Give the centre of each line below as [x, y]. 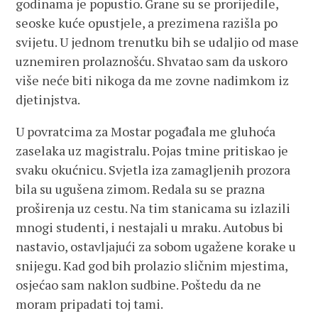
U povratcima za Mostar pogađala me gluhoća [146, 131]
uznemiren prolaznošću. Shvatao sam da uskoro [152, 61]
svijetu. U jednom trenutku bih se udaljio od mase [158, 42]
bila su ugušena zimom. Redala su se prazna [141, 189]
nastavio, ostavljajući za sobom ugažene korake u [156, 246]
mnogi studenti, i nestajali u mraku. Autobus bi [150, 227]
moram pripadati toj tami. [90, 304]
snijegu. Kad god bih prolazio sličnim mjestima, [152, 265]
